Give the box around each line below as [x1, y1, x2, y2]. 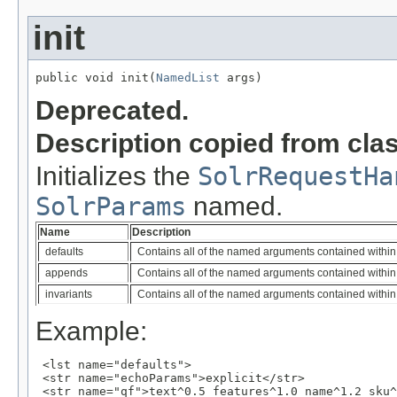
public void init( [35, 71, 156, 85]
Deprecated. [35, 96, 189, 126]
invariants [45, 288, 92, 301]
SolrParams [35, 191, 186, 222]
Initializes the [35, 161, 198, 191]
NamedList [156, 71, 220, 85]
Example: [35, 316, 147, 346]
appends [45, 267, 88, 280]
